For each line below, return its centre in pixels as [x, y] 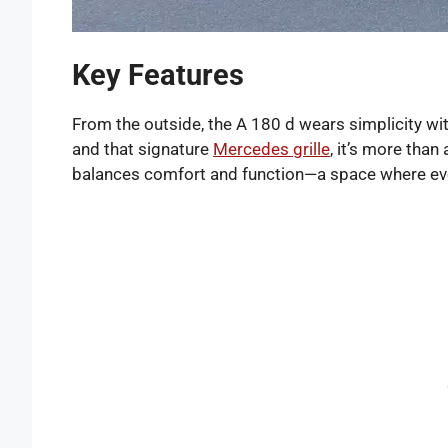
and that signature [142, 148]
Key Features [158, 74]
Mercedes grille [271, 148]
